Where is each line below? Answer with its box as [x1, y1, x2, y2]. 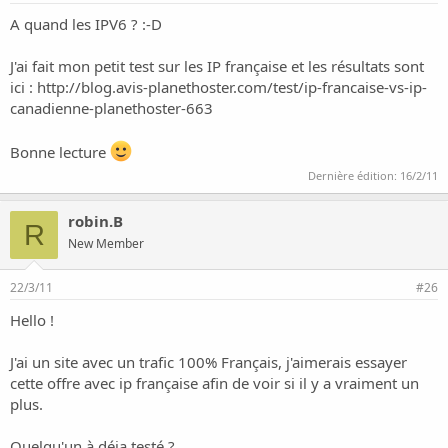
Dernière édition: [308, 168, 400, 183]
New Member [68, 235, 144, 252]
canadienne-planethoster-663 [10, 97, 213, 118]
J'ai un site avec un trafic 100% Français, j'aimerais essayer [10, 352, 407, 372]
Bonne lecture [10, 141, 110, 162]
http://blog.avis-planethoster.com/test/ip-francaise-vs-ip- [37, 76, 427, 97]
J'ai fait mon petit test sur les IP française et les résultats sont [10, 55, 424, 76]
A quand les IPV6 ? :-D [10, 13, 162, 34]
